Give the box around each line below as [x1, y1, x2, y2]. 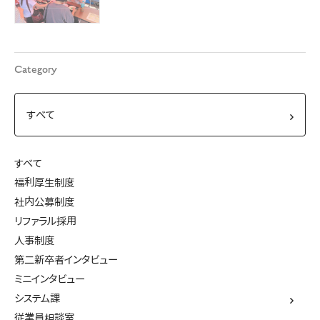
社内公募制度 [14, 196, 74, 207]
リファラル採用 [14, 215, 76, 226]
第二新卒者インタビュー [14, 254, 118, 265]
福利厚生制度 [14, 176, 74, 188]
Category [14, 63, 57, 76]
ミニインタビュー [14, 273, 85, 284]
